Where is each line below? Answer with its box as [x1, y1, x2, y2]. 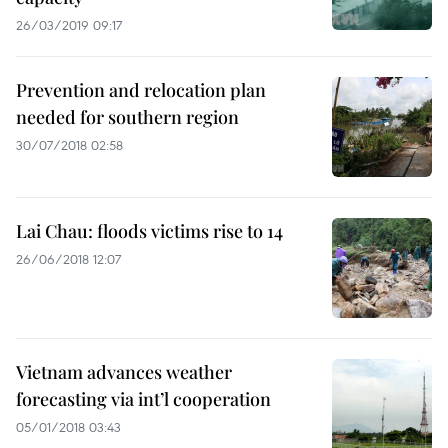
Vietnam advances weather [16, 360, 232, 384]
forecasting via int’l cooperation [16, 387, 271, 411]
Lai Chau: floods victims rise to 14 [16, 219, 283, 243]
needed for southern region [16, 105, 239, 129]
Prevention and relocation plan [16, 78, 266, 102]
